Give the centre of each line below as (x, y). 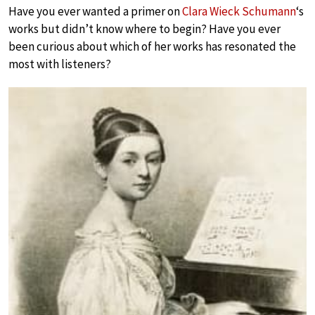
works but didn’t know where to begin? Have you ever (144, 29)
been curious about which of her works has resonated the (152, 46)
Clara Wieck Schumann (239, 11)
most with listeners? (60, 64)
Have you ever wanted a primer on (95, 11)
